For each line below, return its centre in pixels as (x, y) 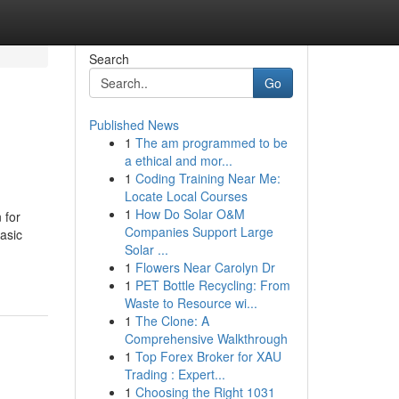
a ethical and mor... (178, 160)
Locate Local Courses (186, 196)
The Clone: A (172, 321)
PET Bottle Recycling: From (212, 285)
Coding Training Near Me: (208, 178)
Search (109, 59)
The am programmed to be (211, 142)
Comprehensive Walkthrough (206, 338)
